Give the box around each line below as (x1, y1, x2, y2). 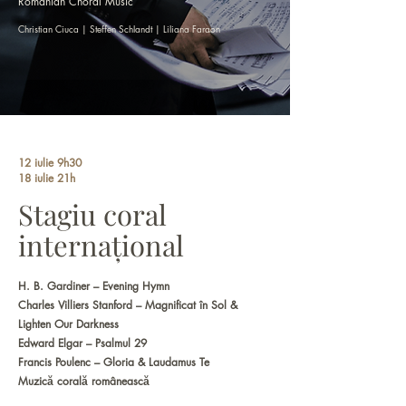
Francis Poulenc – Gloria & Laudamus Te (18, 354, 209, 370)
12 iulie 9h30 (18, 155, 82, 170)
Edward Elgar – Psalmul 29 (18, 335, 147, 351)
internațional (18, 226, 184, 264)
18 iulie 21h (18, 170, 75, 186)
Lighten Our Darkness (18, 316, 119, 332)
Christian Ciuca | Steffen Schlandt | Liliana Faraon (18, 22, 220, 35)
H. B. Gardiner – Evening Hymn (18, 278, 169, 294)
